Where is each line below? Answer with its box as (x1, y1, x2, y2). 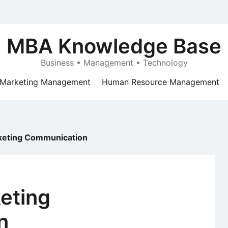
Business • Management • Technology (40, 58, 188, 68)
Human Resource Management (102, 77, 219, 87)
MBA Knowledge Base (7, 34, 221, 59)
